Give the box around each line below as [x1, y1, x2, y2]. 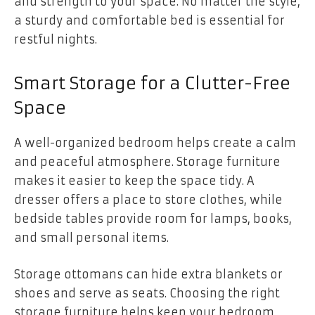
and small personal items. [14, 231, 169, 245]
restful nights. [14, 32, 97, 46]
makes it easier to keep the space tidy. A [14, 174, 255, 188]
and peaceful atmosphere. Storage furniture [14, 155, 281, 169]
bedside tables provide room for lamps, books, [14, 212, 292, 226]
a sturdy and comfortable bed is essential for [14, 13, 285, 27]
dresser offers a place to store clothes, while [14, 193, 283, 207]
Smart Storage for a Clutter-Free [14, 73, 290, 95]
